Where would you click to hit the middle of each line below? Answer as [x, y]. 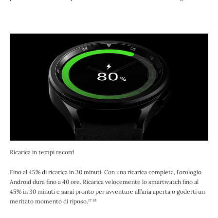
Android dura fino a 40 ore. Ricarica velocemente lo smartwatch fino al [104, 182]
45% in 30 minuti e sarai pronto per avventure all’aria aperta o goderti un [107, 191]
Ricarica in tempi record [42, 152]
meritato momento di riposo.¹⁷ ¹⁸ [53, 201]
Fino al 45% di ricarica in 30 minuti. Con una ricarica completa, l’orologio [106, 172]
